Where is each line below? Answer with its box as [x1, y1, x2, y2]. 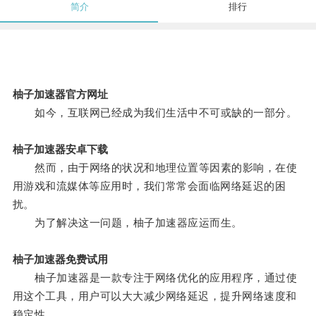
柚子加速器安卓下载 [12, 143, 108, 156]
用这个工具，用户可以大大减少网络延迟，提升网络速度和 [12, 290, 297, 303]
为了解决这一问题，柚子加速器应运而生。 [12, 217, 243, 229]
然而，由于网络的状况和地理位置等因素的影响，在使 [12, 162, 298, 174]
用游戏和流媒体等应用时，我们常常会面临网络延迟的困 [12, 180, 286, 193]
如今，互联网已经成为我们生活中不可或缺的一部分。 [12, 107, 298, 119]
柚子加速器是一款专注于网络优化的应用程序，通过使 [12, 272, 298, 284]
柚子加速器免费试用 [12, 253, 108, 266]
